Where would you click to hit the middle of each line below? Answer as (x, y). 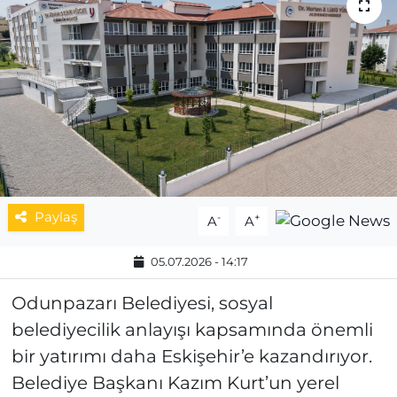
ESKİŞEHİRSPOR (114, 77)
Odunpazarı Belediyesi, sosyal (142, 304)
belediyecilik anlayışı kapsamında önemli (192, 330)
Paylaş (55, 218)
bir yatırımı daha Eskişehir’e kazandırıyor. (191, 357)
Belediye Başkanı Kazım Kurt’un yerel (175, 383)
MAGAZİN (88, 32)
